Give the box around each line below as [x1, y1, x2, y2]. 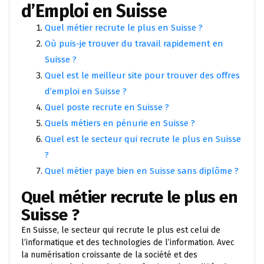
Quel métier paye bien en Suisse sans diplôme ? [45, 166, 239, 176]
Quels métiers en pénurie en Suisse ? [45, 118, 195, 128]
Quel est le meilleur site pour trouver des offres [45, 70, 240, 81]
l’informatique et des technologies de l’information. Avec [21, 237, 235, 247]
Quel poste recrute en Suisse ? [45, 102, 169, 113]
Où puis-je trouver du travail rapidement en [45, 38, 223, 49]
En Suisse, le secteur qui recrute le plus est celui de [21, 225, 220, 235]
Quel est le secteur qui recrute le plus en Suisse [45, 134, 241, 144]
